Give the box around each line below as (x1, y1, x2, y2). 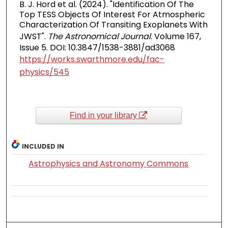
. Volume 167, (150, 31, 201, 43)
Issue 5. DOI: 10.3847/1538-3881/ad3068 (19, 42, 175, 54)
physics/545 (19, 66, 69, 78)
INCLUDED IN (22, 141, 65, 151)
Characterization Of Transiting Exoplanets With (19, 19, 208, 31)
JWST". (19, 31, 48, 43)
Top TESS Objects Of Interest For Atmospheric (19, 9, 205, 21)
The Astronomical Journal (47, 31, 151, 43)
